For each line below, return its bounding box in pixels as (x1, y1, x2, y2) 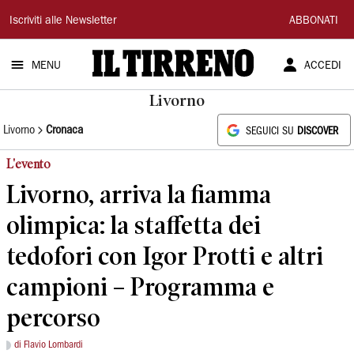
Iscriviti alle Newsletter (9, 16, 116, 27)
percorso (6, 303, 100, 332)
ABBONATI (289, 16, 338, 27)
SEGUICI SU (246, 127, 297, 136)
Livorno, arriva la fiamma (6, 179, 271, 209)
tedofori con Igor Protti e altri (6, 241, 323, 270)
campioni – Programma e (6, 272, 274, 301)
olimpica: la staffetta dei (6, 210, 261, 239)
